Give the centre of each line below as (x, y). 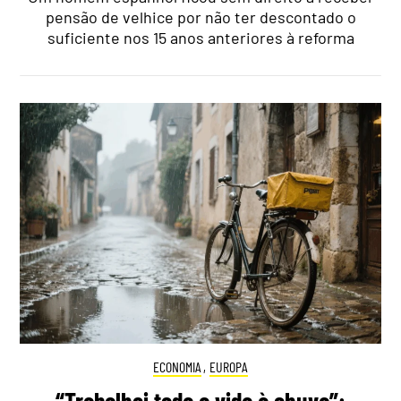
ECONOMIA (177, 367)
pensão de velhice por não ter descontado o (200, 17)
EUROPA (229, 367)
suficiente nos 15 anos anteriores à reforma (200, 38)
